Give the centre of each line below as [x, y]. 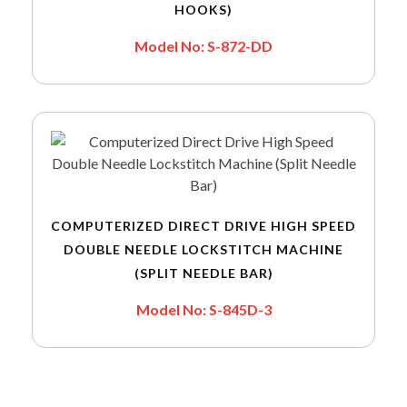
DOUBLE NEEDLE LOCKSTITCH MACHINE [203, 250]
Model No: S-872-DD [203, 46]
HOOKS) [203, 10]
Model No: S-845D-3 [203, 310]
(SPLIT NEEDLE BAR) [203, 273]
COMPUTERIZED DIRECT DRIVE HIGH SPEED [203, 226]
